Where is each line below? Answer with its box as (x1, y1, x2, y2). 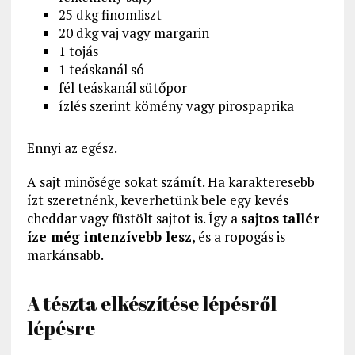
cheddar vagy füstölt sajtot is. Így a (26, 209, 241, 228)
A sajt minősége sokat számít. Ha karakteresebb (26, 173, 315, 192)
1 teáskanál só (58, 60, 144, 79)
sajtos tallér (240, 209, 319, 228)
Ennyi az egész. (26, 139, 117, 158)
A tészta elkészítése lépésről (26, 291, 277, 317)
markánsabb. (26, 246, 104, 265)
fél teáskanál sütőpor (58, 78, 187, 97)
